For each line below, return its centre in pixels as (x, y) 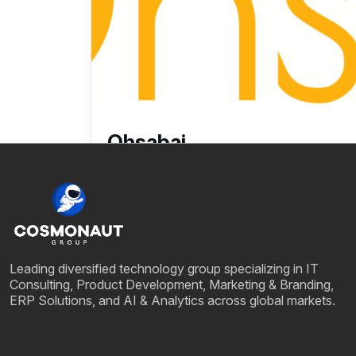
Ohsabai (147, 142)
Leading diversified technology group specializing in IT (164, 268)
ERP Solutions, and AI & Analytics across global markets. (172, 300)
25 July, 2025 (156, 177)
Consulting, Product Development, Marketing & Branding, (172, 284)
